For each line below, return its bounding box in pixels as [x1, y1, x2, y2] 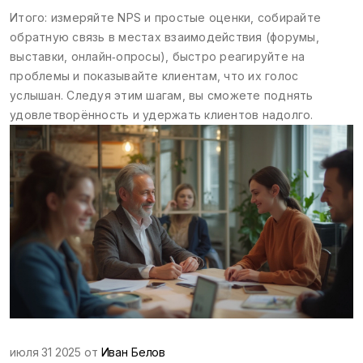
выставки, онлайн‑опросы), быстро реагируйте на [10, 49, 305, 64]
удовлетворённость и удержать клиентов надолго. [10, 108, 314, 122]
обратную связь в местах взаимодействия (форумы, [10, 30, 319, 45]
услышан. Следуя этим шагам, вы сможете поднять [10, 88, 314, 103]
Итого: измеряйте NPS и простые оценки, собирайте [10, 11, 321, 25]
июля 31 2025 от [10, 344, 101, 359]
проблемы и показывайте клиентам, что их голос [10, 69, 299, 83]
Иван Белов [100, 344, 166, 359]
